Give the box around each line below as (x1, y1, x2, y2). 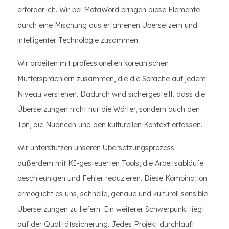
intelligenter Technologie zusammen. (17, 36, 140, 45)
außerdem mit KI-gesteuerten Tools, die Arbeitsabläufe (17, 158, 203, 168)
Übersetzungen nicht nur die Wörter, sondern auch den (17, 105, 200, 114)
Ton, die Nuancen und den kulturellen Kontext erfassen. (17, 120, 202, 129)
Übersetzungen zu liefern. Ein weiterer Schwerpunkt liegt (17, 204, 204, 214)
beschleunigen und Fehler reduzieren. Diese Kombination (17, 174, 207, 183)
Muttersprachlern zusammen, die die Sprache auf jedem (17, 74, 206, 83)
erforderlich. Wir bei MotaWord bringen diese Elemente (17, 5, 200, 14)
